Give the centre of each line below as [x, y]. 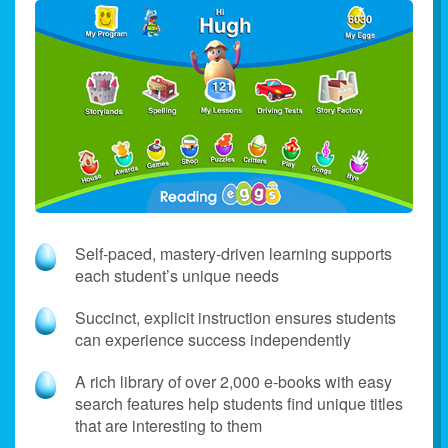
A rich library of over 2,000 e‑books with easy [233, 381]
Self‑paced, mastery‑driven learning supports [233, 253]
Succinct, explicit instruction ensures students [235, 317]
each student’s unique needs [177, 275]
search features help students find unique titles [239, 403]
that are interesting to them [168, 425]
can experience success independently [213, 339]
